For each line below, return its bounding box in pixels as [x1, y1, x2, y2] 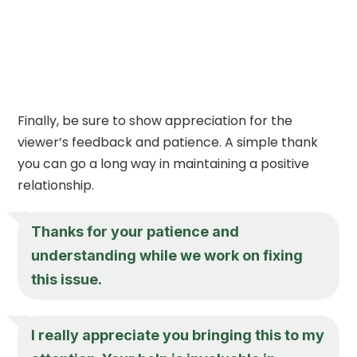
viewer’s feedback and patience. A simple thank [18, 132, 319, 151]
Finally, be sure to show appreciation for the [18, 111, 293, 130]
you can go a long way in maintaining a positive [18, 154, 310, 173]
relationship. [18, 175, 95, 194]
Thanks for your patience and [31, 222, 240, 240]
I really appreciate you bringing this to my [31, 326, 325, 343]
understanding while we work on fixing [31, 246, 304, 264]
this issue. [31, 270, 103, 288]
